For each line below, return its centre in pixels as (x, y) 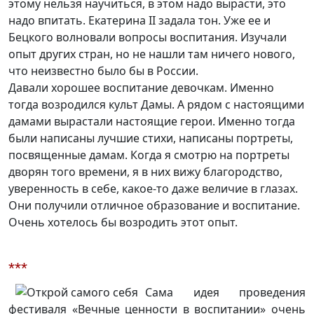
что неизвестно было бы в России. (103, 71)
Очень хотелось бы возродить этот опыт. (123, 223)
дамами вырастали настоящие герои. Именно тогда (152, 122)
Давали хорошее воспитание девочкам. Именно (141, 88)
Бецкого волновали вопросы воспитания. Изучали (148, 37)
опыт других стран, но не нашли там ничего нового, (152, 54)
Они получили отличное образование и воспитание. (154, 206)
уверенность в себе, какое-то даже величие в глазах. (153, 189)
